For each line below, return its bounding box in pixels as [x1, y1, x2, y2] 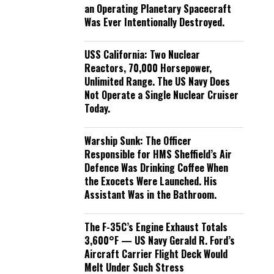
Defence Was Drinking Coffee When [84, 160, 228, 175]
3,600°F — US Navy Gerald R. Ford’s [84, 233, 235, 248]
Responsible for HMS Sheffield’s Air [84, 147, 232, 161]
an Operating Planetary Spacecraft [84, 1, 231, 16]
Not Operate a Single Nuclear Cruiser [84, 87, 239, 102]
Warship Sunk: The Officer [84, 133, 191, 148]
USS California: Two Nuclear [84, 47, 200, 62]
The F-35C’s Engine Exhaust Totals [84, 220, 228, 234]
